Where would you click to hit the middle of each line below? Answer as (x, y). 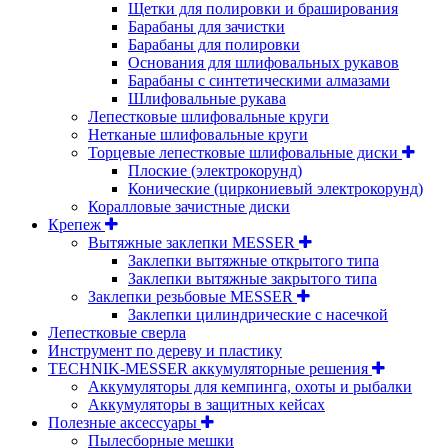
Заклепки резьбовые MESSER (192, 296)
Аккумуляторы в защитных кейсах (206, 404)
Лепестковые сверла (117, 332)
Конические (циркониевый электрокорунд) (275, 188)
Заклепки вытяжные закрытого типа (252, 278)
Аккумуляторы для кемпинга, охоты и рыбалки (250, 386)
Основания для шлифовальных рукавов (263, 62)
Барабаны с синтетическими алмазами (259, 80)
